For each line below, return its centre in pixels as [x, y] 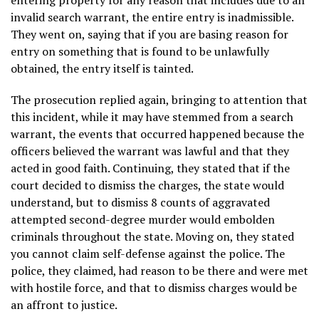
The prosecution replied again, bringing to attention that [159, 99]
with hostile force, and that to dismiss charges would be [154, 287]
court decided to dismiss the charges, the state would [147, 185]
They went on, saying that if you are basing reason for [150, 34]
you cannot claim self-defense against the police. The [148, 253]
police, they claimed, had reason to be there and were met [159, 270]
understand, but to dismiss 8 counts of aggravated [140, 202]
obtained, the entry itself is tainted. [102, 68]
